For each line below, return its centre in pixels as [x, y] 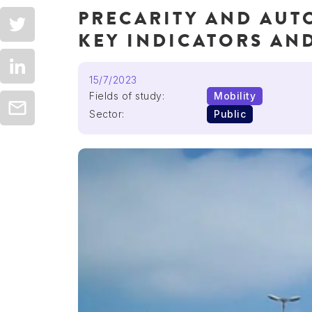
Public [230, 114]
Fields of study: [127, 96]
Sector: [107, 114]
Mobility [235, 96]
